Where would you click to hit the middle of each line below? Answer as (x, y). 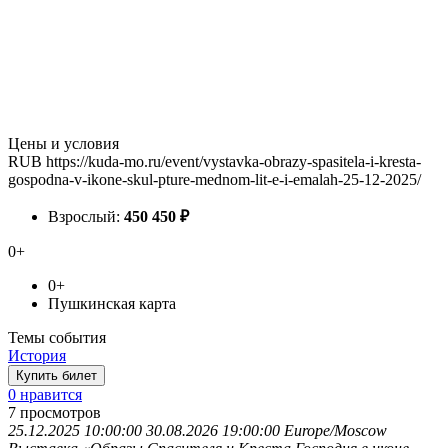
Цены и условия (63, 143)
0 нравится (45, 394)
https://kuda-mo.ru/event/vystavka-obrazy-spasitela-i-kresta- (233, 161)
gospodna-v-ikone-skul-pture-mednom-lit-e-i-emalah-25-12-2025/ (214, 179)
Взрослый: (86, 216)
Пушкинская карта (112, 303)
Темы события (57, 337)
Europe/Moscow (335, 430)
